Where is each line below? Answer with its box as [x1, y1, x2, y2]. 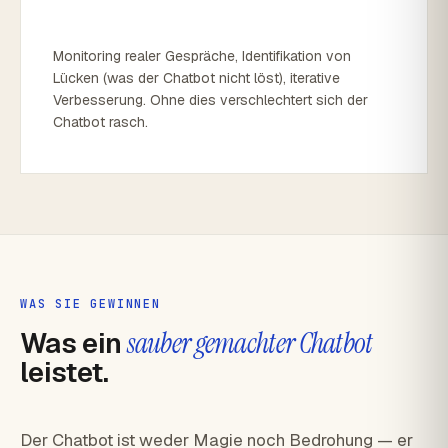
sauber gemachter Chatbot [127, 325, 373, 362]
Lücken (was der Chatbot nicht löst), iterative [53, 69, 340, 87]
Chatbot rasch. [53, 113, 148, 131]
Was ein [20, 325, 128, 361]
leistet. [20, 354, 109, 390]
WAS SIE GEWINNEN [20, 296, 161, 312]
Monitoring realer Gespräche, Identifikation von [53, 47, 351, 65]
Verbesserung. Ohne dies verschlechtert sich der [53, 91, 368, 109]
